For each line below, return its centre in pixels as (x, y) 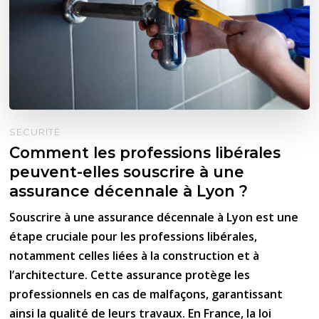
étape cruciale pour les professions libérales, (134, 237)
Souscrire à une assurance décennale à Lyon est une (154, 218)
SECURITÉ (35, 132)
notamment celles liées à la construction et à (135, 256)
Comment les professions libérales (145, 153)
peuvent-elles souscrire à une (127, 172)
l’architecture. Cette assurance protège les (130, 275)
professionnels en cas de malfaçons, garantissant (146, 294)
